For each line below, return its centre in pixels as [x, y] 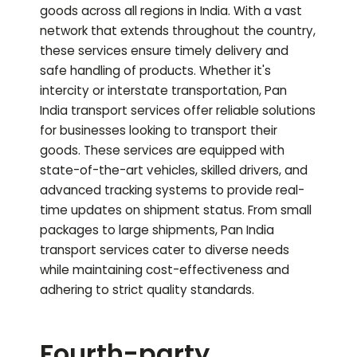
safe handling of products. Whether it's [155, 71]
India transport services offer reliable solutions [178, 111]
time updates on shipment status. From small [176, 210]
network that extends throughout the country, [178, 31]
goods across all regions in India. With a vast [171, 11]
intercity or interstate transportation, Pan [163, 91]
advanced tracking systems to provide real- [172, 190]
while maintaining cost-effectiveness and [165, 270]
